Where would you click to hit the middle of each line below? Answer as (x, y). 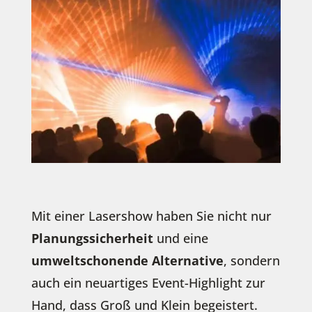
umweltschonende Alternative (127, 260)
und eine (180, 238)
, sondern (251, 260)
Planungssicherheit (92, 238)
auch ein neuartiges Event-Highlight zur (148, 282)
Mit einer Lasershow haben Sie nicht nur (151, 216)
